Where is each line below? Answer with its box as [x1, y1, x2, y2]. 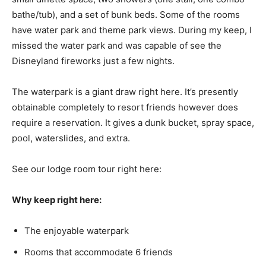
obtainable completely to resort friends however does [12, 102, 238, 113]
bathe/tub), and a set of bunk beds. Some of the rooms [12, 9, 240, 21]
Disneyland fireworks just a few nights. [12, 55, 175, 67]
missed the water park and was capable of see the [12, 40, 221, 52]
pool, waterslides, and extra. [12, 132, 130, 144]
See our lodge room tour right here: [12, 163, 161, 175]
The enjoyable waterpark [24, 225, 129, 237]
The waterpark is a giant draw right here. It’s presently [12, 86, 238, 98]
